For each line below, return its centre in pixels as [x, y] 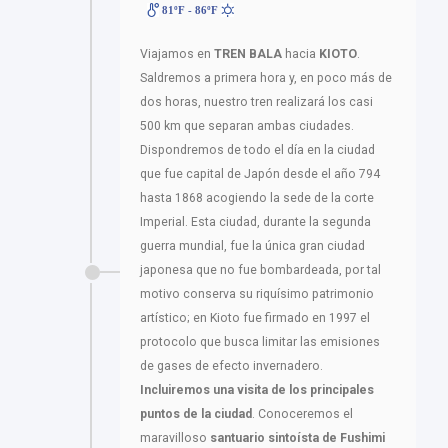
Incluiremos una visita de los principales [257, 390]
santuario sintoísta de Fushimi [297, 438]
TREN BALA [248, 54]
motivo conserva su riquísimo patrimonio [257, 294]
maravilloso [175, 438]
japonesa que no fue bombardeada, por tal [260, 270]
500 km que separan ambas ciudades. [247, 126]
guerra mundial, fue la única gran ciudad [252, 246]
